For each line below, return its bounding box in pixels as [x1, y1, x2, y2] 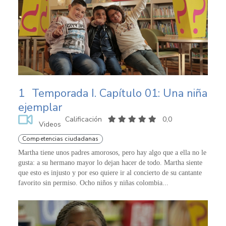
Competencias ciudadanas [22, 134, 99, 143]
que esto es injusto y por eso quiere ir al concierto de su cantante [18, 168, 202, 177]
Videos [38, 119, 61, 129]
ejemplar [18, 99, 62, 115]
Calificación [65, 114, 104, 124]
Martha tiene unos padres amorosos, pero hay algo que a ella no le [18, 148, 206, 156]
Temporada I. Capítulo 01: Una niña [32, 85, 207, 101]
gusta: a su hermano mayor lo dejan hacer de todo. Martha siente [18, 158, 202, 166]
